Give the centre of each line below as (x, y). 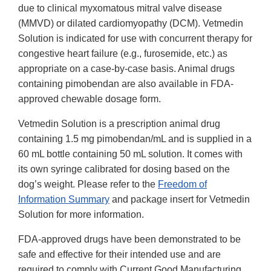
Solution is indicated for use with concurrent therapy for (135, 39)
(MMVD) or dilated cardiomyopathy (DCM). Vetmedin (131, 24)
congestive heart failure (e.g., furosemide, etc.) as (123, 54)
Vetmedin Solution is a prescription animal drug (119, 124)
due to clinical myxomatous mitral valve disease (120, 8)
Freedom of (182, 184)
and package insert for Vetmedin (180, 200)
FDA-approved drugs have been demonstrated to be (129, 240)
